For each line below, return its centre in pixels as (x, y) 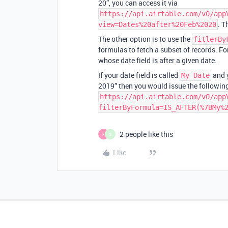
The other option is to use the (145, 39)
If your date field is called (139, 75)
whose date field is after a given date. (158, 60)
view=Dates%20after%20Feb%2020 (157, 24)
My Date (195, 75)
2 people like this (146, 134)
